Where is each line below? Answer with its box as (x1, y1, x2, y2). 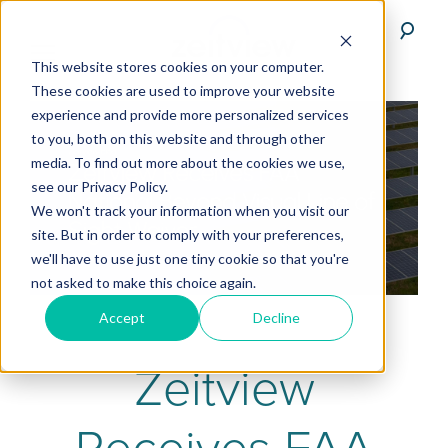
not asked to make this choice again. (30, 273, 256, 291)
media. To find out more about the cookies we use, (30, 153, 345, 171)
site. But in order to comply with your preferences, (30, 225, 344, 243)
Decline (252, 308, 300, 326)
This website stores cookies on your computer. (30, 57, 324, 75)
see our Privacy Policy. (30, 177, 168, 195)
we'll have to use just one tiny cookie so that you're (30, 249, 349, 267)
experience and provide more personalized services (30, 105, 349, 123)
